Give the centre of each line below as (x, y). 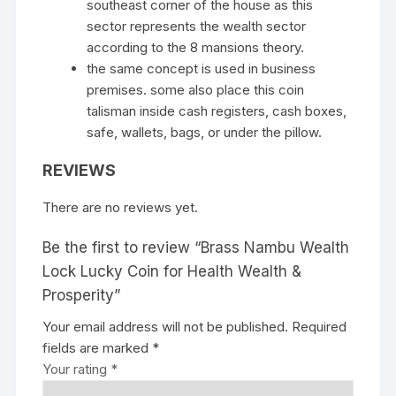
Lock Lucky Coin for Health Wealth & (172, 272)
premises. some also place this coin (196, 90)
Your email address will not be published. (166, 327)
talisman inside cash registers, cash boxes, (217, 111)
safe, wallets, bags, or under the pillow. (205, 133)
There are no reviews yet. (121, 208)
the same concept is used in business (202, 69)
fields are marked (98, 348)
